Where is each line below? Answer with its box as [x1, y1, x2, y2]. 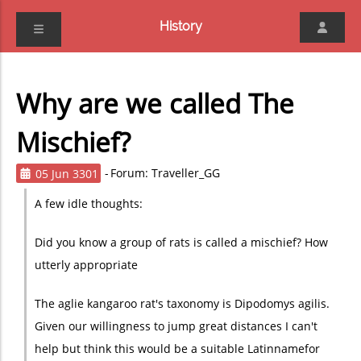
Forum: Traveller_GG [110, 165, 220, 180]
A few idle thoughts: [34, 196, 143, 211]
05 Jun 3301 [35, 165, 98, 180]
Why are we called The [16, 85, 294, 122]
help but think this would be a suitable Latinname [34, 341, 305, 356]
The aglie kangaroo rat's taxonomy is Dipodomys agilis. [34, 296, 330, 311]
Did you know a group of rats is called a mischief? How [34, 234, 328, 250]
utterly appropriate [34, 257, 138, 272]
